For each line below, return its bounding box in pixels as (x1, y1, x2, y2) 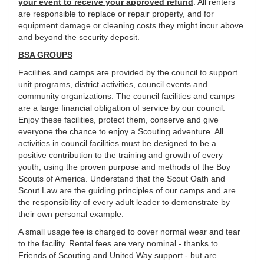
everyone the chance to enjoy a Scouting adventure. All (18, 127, 223, 137)
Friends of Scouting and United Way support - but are (18, 250, 217, 260)
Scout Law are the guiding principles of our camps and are (18, 186, 236, 196)
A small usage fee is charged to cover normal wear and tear (18, 227, 240, 237)
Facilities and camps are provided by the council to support (18, 68, 237, 78)
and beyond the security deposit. (18, 32, 140, 42)
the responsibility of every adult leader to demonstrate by (18, 197, 230, 207)
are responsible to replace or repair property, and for (18, 9, 214, 19)
